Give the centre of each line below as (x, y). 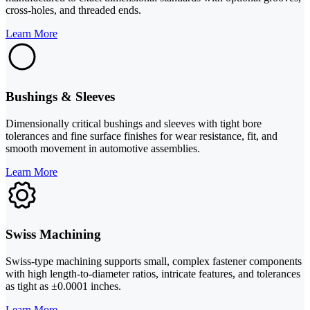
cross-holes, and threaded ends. (73, 10)
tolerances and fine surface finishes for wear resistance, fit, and (142, 136)
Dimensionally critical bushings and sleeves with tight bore (134, 123)
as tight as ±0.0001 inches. (63, 286)
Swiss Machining (53, 235)
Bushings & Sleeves (60, 96)
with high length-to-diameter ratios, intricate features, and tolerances (153, 274)
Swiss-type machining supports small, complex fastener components (154, 262)
